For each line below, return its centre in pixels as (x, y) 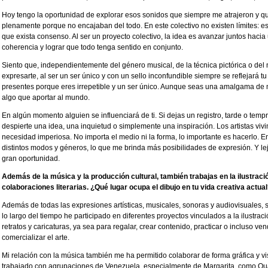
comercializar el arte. (36, 238)
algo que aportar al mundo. (46, 98)
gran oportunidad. (31, 159)
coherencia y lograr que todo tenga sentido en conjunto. (92, 48)
